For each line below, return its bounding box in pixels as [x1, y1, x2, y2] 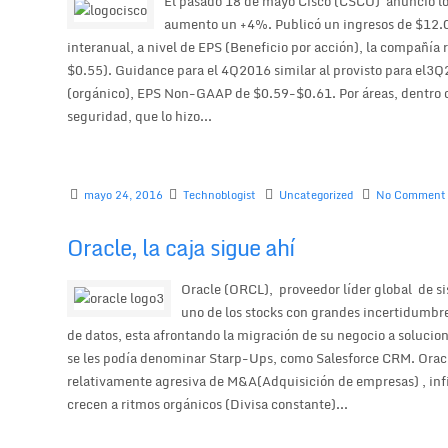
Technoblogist [183, 186, 257, 205]
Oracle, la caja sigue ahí [67, 229, 295, 265]
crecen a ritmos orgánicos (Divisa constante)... [67, 392, 349, 415]
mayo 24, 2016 [84, 186, 164, 205]
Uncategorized [279, 186, 354, 205]
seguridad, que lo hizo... [67, 105, 213, 128]
